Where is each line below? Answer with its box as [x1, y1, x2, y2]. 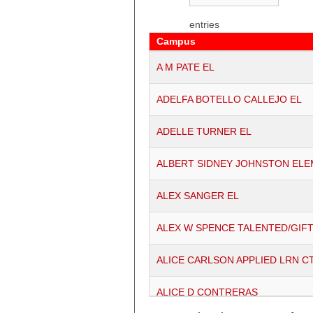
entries [189, 19, 219, 31]
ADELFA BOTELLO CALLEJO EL [156, 94, 302, 105]
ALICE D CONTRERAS [156, 286, 258, 298]
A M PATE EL [156, 61, 214, 73]
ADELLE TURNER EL [156, 126, 252, 138]
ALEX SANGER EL [156, 190, 239, 202]
